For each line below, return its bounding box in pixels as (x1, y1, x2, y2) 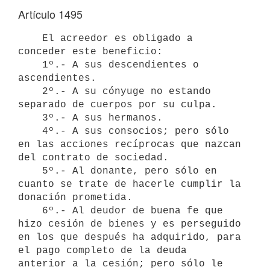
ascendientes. (18, 72, 96, 84)
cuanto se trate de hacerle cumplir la (18, 178, 241, 190)
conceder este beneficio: (18, 46, 163, 57)
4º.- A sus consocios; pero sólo (18, 125, 42, 137)
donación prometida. (18, 192, 133, 203)
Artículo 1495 (18, 6, 83, 22)
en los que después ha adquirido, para (18, 231, 241, 243)
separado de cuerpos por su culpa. (18, 99, 217, 110)
